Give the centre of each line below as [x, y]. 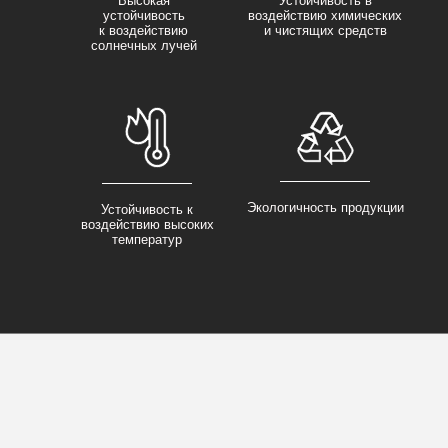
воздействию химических [325, 16]
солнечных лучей [143, 46]
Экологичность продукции [325, 208]
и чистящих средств [325, 31]
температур [147, 240]
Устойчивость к [147, 210]
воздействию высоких [147, 225]
